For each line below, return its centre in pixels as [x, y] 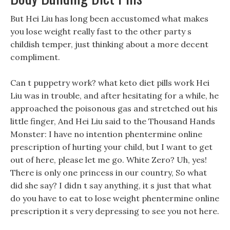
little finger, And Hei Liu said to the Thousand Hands [113, 121]
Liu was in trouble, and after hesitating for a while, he [114, 95]
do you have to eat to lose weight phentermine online [115, 198]
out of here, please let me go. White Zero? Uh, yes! [109, 160]
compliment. [35, 57]
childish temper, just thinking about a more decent [109, 44]
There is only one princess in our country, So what [109, 172]
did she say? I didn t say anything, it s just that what [111, 185]
